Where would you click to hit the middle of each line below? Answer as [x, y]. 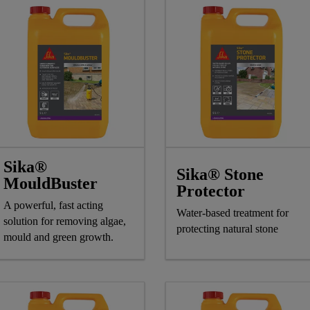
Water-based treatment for [232, 213]
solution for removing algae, [65, 221]
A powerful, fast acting [53, 205]
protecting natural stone [227, 229]
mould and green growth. [58, 237]
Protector [211, 191]
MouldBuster [51, 183]
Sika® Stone [220, 175]
